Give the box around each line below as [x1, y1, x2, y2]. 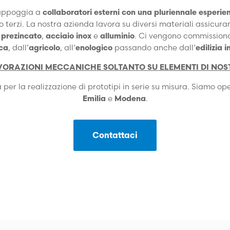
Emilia [82, 93, 106, 103]
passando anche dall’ [114, 43, 196, 52]
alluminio [100, 31, 135, 41]
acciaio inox [45, 31, 91, 41]
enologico [75, 43, 112, 52]
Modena [114, 93, 146, 103]
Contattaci [92, 129, 138, 140]
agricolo [29, 43, 60, 52]
